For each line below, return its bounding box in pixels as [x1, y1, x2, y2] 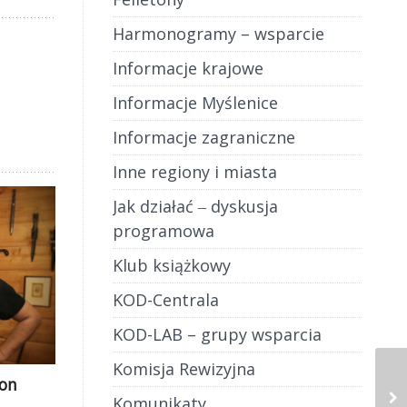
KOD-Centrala [112, 289, 219, 311]
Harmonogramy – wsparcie [112, 23, 324, 45]
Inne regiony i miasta [112, 161, 277, 183]
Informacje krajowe [112, 57, 263, 79]
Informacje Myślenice [112, 92, 278, 114]
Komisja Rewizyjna [112, 358, 255, 380]
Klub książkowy [112, 254, 231, 276]
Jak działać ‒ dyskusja [112, 195, 278, 217]
